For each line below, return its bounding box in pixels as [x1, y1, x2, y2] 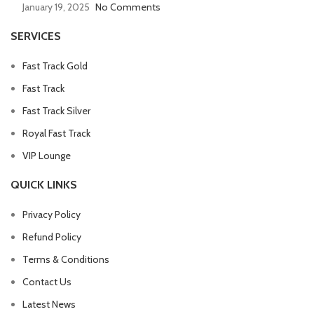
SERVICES [11, 29, 61, 43]
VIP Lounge [22, 149, 71, 162]
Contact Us [22, 275, 71, 288]
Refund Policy [22, 230, 81, 243]
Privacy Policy [22, 207, 81, 221]
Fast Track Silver [22, 104, 90, 117]
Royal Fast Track [22, 126, 90, 139]
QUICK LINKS [11, 177, 77, 191]
